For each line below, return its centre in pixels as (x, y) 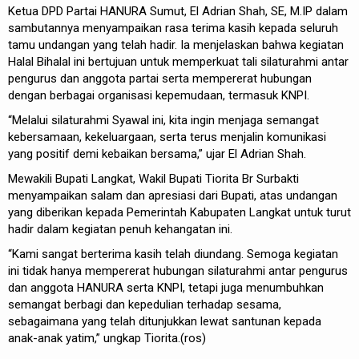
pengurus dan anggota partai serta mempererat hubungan (160, 79)
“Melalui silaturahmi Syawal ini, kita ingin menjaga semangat (163, 120)
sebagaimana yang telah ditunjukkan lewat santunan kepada (165, 321)
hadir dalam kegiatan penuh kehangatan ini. (120, 229)
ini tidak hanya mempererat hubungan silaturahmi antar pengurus (178, 271)
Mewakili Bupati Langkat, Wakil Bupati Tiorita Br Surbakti (153, 179)
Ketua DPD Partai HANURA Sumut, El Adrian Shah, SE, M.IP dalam (178, 11)
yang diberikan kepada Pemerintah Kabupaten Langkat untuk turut (179, 212)
